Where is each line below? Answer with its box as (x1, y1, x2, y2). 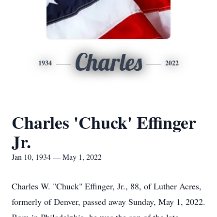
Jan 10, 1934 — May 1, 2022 (12, 152, 102, 162)
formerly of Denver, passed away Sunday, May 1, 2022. (12, 196, 205, 207)
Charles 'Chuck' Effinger (12, 109, 196, 135)
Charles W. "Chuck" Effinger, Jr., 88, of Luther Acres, (12, 180, 201, 192)
